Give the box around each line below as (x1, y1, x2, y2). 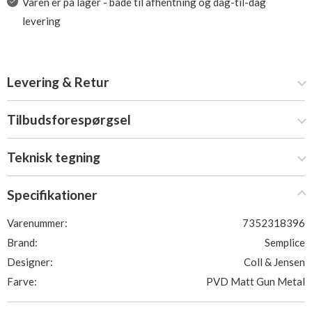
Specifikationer (7, 187, 97, 203)
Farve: (7, 275, 37, 288)
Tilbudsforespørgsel (7, 111, 131, 127)
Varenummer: (7, 217, 68, 229)
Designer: (7, 256, 53, 268)
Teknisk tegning (7, 149, 100, 165)
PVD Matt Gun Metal (206, 275, 305, 288)
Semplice (265, 236, 305, 249)
